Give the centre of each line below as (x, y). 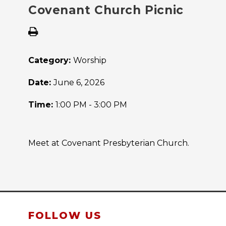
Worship (90, 61)
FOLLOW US (65, 216)
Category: (51, 61)
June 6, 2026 (79, 83)
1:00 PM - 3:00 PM (91, 105)
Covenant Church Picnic (106, 10)
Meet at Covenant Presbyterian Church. (109, 143)
